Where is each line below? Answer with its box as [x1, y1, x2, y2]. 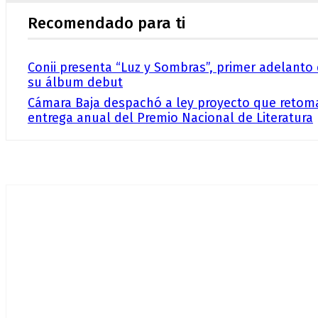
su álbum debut [28, 75, 123, 91]
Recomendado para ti [28, 13, 185, 33]
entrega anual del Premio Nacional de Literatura [28, 110, 313, 126]
